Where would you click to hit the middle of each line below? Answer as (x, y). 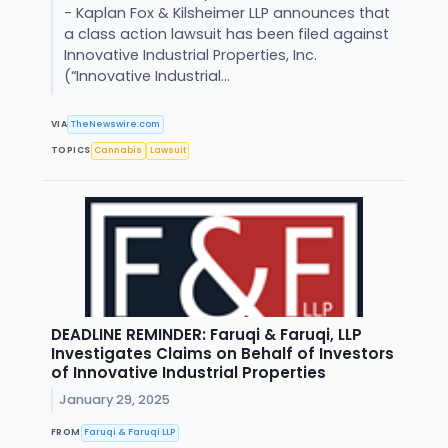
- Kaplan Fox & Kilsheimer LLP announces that (226, 13)
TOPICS (71, 150)
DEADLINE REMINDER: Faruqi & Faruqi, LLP (206, 334)
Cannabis (118, 150)
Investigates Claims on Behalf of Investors (222, 353)
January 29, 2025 (115, 399)
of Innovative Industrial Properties (188, 372)
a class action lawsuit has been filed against (226, 34)
